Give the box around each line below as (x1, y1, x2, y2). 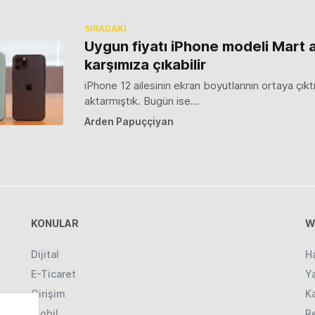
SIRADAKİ (84, 22, 127, 34)
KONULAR (31, 217, 79, 229)
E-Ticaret (31, 267, 76, 280)
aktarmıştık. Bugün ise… (84, 94, 199, 108)
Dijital (31, 247, 59, 260)
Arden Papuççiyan (84, 115, 174, 127)
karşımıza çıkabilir (84, 56, 206, 73)
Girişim (31, 287, 65, 300)
